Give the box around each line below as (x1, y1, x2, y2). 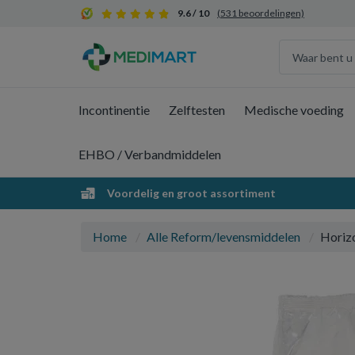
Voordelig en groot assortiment (105, 186, 276, 200)
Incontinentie (78, 102, 150, 117)
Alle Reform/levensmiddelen (147, 229, 300, 244)
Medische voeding (244, 102, 344, 117)
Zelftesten (169, 102, 225, 117)
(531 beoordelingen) (217, 7, 304, 19)
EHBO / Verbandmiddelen (78, 147, 221, 162)
